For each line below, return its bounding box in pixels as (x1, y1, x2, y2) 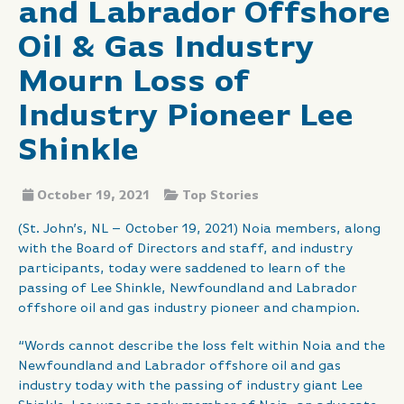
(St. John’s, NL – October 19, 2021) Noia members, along (18, 222, 381, 236)
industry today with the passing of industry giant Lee (18, 379, 363, 393)
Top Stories (182, 189, 259, 203)
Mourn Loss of (18, 67, 250, 99)
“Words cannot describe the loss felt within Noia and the (18, 339, 385, 353)
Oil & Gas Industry (18, 32, 314, 65)
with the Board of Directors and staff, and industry (18, 242, 353, 256)
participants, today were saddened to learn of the (18, 262, 345, 276)
